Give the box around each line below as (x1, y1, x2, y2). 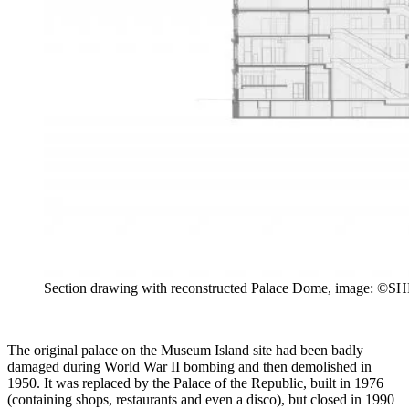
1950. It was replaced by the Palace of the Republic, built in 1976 (7, 374, 383, 391)
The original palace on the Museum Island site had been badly (7, 341, 363, 358)
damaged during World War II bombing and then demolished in (7, 358, 372, 374)
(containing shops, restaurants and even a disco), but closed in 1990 (7, 391, 394, 407)
